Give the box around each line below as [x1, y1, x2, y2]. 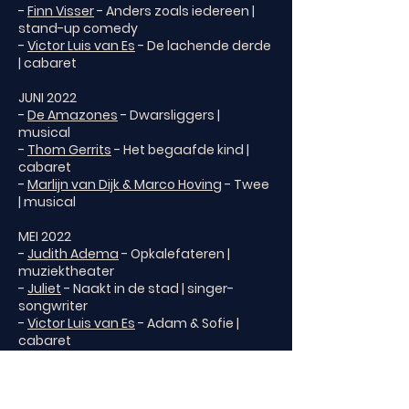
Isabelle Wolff [27, 349, 114, 367]
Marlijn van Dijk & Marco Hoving [27, 175, 222, 194]
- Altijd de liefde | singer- [114, 349, 271, 367]
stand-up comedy [18, 19, 138, 37]
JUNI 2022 [18, 89, 77, 107]
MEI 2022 [18, 227, 71, 246]
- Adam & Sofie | [135, 314, 239, 332]
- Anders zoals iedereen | [94, 2, 255, 20]
